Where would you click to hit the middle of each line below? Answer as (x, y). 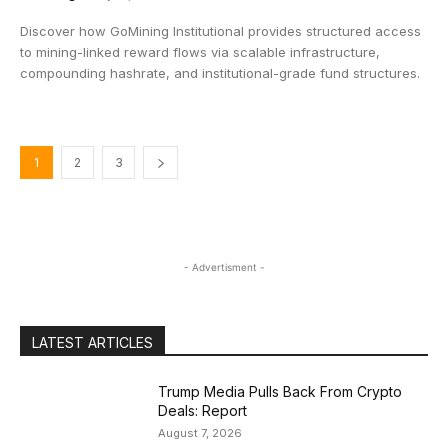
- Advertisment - (224, 267)
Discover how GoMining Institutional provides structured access (220, 31)
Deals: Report (203, 410)
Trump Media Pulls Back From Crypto (280, 391)
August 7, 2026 (200, 433)
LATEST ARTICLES (92, 342)
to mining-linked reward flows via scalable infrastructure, (200, 52)
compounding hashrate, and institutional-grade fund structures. (220, 73)
